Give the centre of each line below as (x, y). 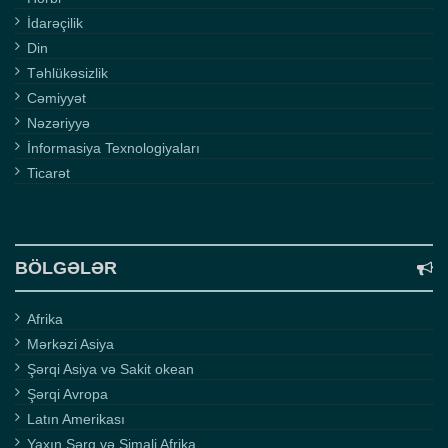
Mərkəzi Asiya (70, 344)
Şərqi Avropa (67, 394)
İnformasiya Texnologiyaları (113, 148)
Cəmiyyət (56, 98)
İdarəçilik (55, 23)
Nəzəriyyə (58, 123)
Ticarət (48, 173)
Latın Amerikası (76, 419)
